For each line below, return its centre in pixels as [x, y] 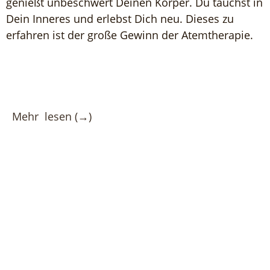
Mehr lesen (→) [53, 116]
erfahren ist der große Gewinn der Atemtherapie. [130, 35]
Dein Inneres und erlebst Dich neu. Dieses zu [120, 19]
